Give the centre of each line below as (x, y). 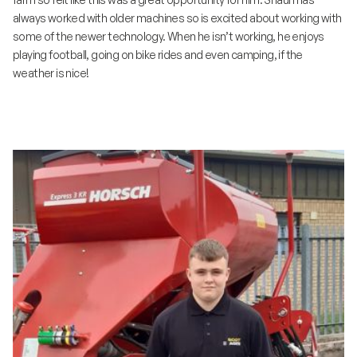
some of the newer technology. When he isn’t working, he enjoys (169, 37)
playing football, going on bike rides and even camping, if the (158, 55)
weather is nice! (51, 73)
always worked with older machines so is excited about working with (177, 18)
